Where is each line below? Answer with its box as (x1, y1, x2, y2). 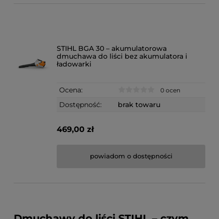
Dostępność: (59, 100, 102, 109)
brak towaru (118, 100, 161, 109)
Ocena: (59, 85, 83, 94)
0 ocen (160, 86, 181, 94)
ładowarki (57, 59, 92, 68)
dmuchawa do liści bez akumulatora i (57, 51, 188, 61)
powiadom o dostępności (89, 152, 173, 160)
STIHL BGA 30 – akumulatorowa (57, 44, 167, 53)
